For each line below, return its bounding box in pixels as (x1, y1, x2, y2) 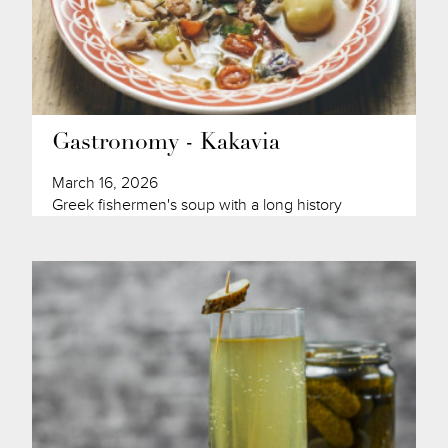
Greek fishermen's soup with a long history (52, 195, 343, 216)
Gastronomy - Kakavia (52, 132, 281, 156)
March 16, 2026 (52, 173, 159, 194)
